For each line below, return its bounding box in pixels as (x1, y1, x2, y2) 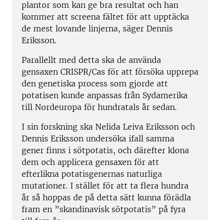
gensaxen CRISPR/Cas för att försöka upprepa (22, 67, 198, 77)
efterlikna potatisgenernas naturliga (22, 169, 162, 179)
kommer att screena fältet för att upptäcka (22, 12, 189, 22)
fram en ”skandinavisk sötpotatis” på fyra (22, 204, 186, 215)
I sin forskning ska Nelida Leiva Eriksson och (22, 122, 195, 132)
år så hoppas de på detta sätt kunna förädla (22, 192, 191, 203)
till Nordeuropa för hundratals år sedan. (22, 102, 177, 112)
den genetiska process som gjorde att (22, 79, 168, 89)
